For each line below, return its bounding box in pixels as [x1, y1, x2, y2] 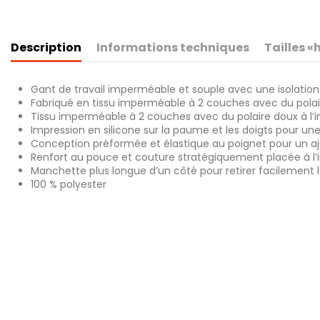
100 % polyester [31, 176, 106, 191]
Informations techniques [96, 39, 249, 56]
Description [11, 39, 81, 56]
